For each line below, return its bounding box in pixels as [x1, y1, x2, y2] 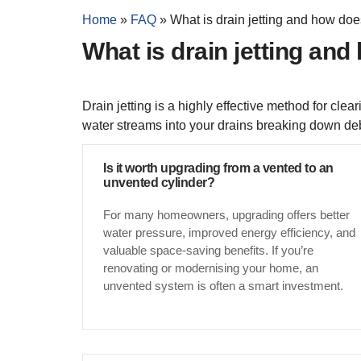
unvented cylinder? [103, 175, 214, 189]
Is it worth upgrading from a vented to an [103, 160, 334, 175]
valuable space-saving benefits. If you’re [103, 243, 313, 257]
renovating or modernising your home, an [103, 260, 318, 275]
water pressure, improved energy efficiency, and [103, 225, 355, 239]
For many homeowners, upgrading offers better [103, 207, 350, 222]
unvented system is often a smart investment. [103, 278, 343, 293]
